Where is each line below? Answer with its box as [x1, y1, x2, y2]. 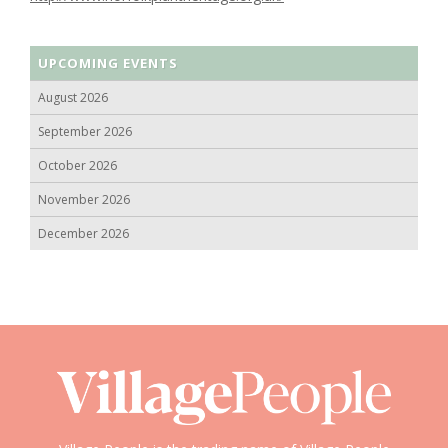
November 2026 [38, 191, 130, 209]
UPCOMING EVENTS [38, 54, 178, 73]
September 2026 [38, 123, 132, 141]
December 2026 [38, 225, 129, 243]
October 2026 [38, 157, 117, 175]
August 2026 [38, 89, 108, 107]
